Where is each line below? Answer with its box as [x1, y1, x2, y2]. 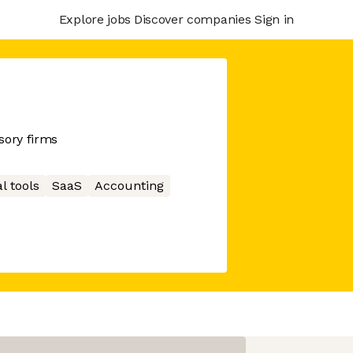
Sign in [255, 11, 294, 27]
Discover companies [133, 11, 251, 27]
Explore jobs [58, 11, 131, 27]
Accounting [94, 178, 164, 193]
